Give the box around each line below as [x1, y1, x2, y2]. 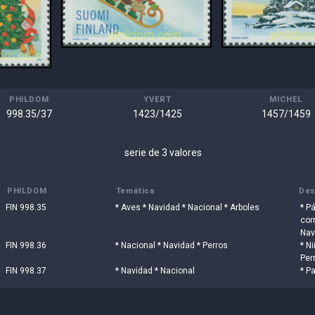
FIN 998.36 [5, 240, 46, 251]
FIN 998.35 [5, 202, 46, 213]
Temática [115, 186, 155, 196]
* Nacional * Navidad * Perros [115, 240, 228, 251]
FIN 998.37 [5, 266, 46, 276]
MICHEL [269, 95, 303, 105]
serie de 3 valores [124, 147, 202, 159]
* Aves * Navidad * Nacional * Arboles [115, 202, 259, 213]
